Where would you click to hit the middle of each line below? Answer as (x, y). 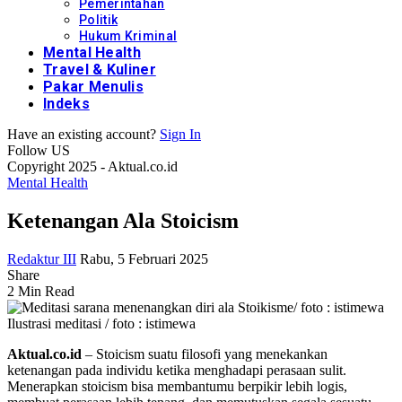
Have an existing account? (82, 134)
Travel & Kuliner (100, 70)
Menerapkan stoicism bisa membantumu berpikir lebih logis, (177, 386)
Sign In (180, 134)
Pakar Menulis (93, 87)
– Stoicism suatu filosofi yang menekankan (205, 354)
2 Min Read (41, 291)
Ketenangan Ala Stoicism (123, 220)
